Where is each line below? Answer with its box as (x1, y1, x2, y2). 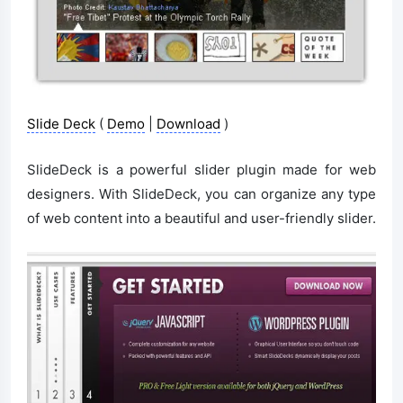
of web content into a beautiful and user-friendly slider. (27, 210, 376, 228)
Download (157, 115, 220, 133)
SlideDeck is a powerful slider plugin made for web (27, 161, 376, 179)
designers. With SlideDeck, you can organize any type (27, 185, 376, 203)
